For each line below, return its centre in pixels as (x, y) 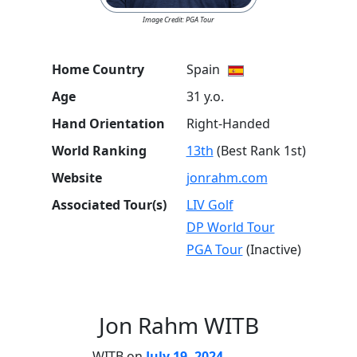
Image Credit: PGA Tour (178, 20)
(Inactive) (272, 249)
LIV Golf (210, 205)
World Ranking (99, 151)
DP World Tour (230, 227)
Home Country (98, 69)
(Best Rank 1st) (261, 151)
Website (76, 178)
